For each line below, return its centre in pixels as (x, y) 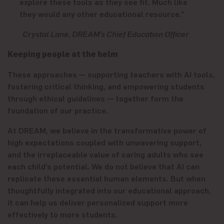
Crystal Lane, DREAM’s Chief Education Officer (104, 33)
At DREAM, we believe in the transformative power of (107, 130)
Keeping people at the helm (63, 53)
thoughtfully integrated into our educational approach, (109, 190)
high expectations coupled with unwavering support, (104, 142)
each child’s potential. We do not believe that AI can (103, 166)
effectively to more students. (63, 214)
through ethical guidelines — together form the (95, 98)
